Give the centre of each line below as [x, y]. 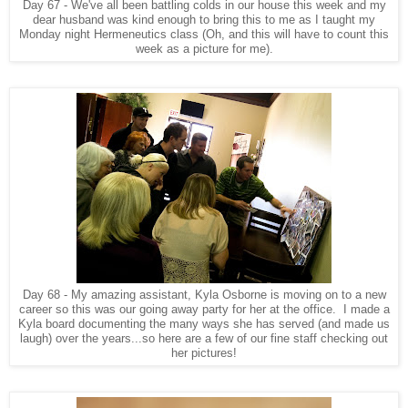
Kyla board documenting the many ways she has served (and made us [204, 324]
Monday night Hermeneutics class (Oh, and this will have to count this [204, 35]
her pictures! [204, 353]
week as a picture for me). [204, 49]
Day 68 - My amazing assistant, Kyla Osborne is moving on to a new [204, 295]
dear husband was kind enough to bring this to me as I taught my [204, 20]
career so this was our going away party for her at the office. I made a [204, 310]
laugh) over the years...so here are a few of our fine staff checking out [204, 339]
